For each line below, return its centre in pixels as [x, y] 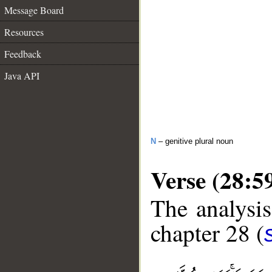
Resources [24, 32]
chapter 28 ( [207, 233]
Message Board [34, 10]
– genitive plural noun [195, 141]
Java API [22, 76]
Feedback [23, 54]
